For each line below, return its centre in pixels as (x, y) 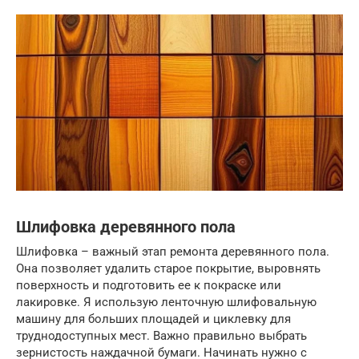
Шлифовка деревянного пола (126, 228)
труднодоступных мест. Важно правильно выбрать (161, 335)
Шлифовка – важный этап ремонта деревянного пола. (173, 251)
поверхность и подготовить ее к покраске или (149, 285)
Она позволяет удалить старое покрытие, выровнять (168, 268)
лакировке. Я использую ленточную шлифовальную (166, 302)
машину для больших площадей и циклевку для (153, 319)
